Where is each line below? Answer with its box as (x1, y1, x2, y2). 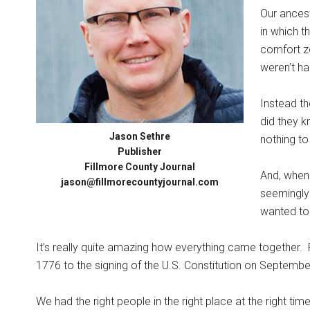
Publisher (118, 146, 162, 157)
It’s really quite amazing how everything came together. (36, 241, 302, 254)
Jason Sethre (109, 131, 170, 142)
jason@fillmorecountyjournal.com (61, 176, 219, 188)
